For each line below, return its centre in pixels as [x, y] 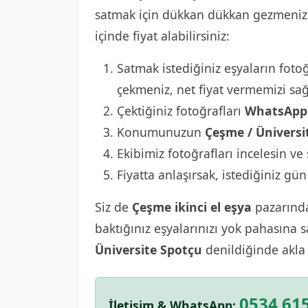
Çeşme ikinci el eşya [192, 207]
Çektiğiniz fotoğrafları [181, 111]
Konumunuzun [161, 132]
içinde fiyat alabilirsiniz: [162, 36]
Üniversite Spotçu [148, 250]
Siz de [113, 207]
